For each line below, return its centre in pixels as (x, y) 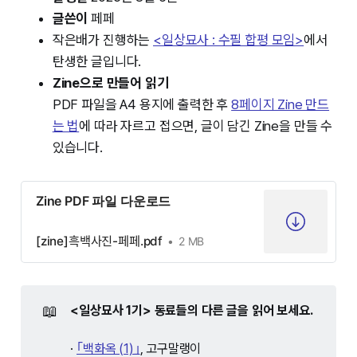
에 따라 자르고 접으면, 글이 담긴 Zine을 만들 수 (206, 126)
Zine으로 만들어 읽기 (110, 83)
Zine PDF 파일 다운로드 (103, 201)
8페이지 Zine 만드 (280, 105)
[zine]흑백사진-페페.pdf (99, 241)
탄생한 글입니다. (97, 62)
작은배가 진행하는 (103, 40)
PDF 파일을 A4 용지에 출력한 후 (142, 105)
